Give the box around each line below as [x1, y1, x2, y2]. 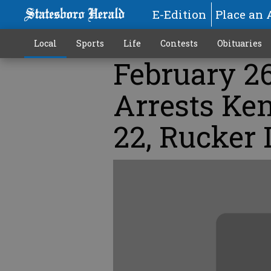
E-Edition [152, 7, 206, 22]
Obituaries [217, 38, 262, 49]
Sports [76, 38, 104, 49]
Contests [160, 38, 198, 49]
